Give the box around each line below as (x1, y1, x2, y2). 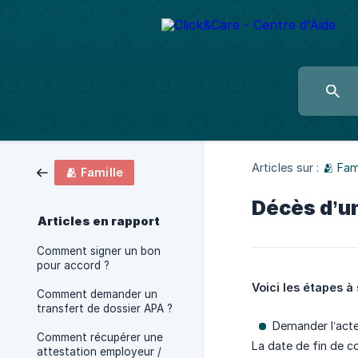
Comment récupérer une (37, 331, 163, 344)
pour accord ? (37, 259, 109, 272)
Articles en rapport (38, 214, 160, 229)
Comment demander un (37, 288, 157, 300)
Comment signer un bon (37, 245, 161, 257)
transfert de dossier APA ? (37, 302, 173, 315)
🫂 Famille (66, 165, 124, 179)
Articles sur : (252, 161, 320, 175)
